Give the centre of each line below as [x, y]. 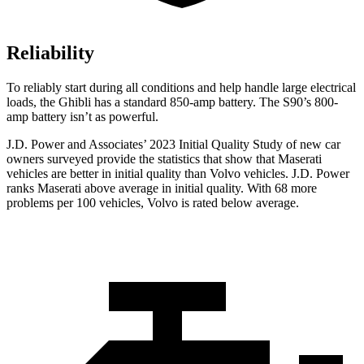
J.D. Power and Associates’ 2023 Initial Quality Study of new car [173, 144]
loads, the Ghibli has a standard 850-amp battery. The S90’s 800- [172, 102]
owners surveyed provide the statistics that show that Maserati [164, 158]
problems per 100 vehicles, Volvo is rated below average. [153, 202]
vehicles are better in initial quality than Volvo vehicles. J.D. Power [178, 173]
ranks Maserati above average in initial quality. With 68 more [162, 188]
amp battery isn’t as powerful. [82, 116]
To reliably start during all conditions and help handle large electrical [181, 87]
